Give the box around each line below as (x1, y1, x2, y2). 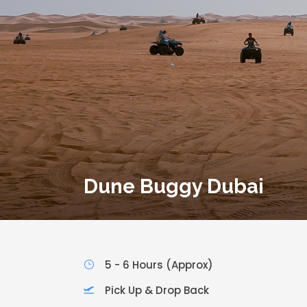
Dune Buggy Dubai (84, 175, 264, 199)
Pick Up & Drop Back (105, 283, 209, 298)
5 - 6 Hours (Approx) (105, 258, 213, 273)
